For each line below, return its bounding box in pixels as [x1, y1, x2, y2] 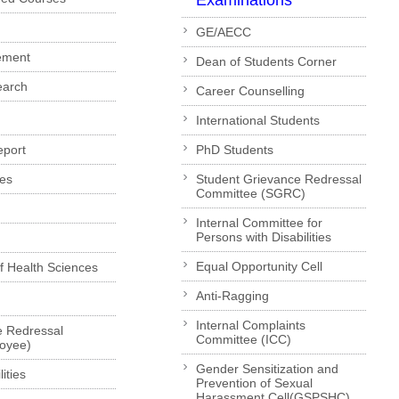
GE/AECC [195, 25, 251, 40]
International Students [195, 113, 320, 128]
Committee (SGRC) [195, 186, 305, 201]
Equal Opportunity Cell [195, 259, 322, 274]
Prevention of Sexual [195, 376, 313, 391]
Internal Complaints [195, 318, 305, 333]
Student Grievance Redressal [195, 172, 362, 187]
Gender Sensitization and [195, 362, 338, 377]
